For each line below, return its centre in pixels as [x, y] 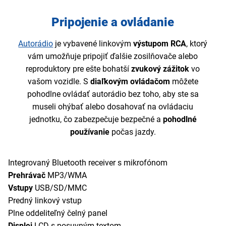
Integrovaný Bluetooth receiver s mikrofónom [88, 162]
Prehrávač [27, 175]
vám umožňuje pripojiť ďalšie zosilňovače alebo [113, 56]
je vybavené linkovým [92, 43]
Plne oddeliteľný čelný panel [58, 213]
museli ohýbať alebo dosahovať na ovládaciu [113, 106]
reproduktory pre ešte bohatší [79, 69]
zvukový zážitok [160, 69]
